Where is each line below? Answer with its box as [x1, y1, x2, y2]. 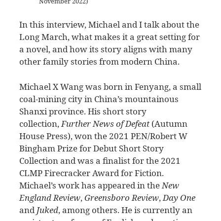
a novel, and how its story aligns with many [19, 43, 192, 55]
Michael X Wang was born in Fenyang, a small [19, 80, 201, 92]
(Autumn [149, 117, 187, 129]
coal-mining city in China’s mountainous [19, 93, 179, 105]
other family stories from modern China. [19, 56, 180, 68]
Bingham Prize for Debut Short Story [19, 142, 164, 154]
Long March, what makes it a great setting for [19, 31, 200, 43]
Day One [163, 191, 195, 203]
